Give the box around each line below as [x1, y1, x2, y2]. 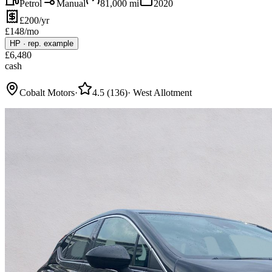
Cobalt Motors [19, 87, 75, 98]
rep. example [28, 38, 73, 48]
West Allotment [133, 87, 192, 98]
